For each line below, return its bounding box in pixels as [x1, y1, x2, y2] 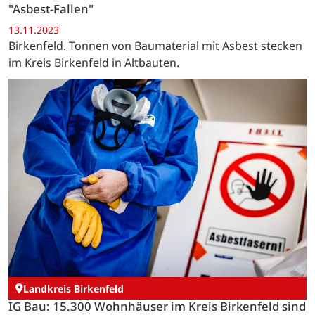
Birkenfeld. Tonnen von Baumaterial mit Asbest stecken [8, 37, 302, 53]
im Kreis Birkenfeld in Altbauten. [8, 54, 179, 70]
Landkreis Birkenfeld [23, 281, 124, 295]
